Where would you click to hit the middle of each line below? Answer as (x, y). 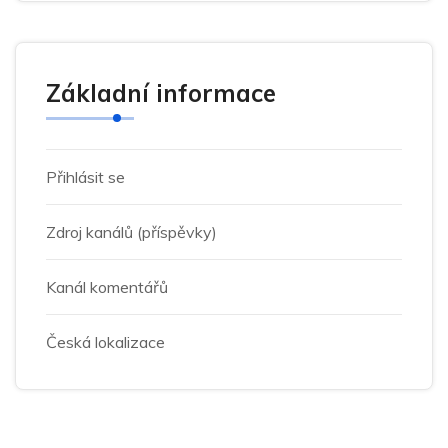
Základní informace (161, 93)
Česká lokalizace (105, 342)
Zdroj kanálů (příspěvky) (131, 232)
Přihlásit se (85, 177)
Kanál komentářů (107, 287)
